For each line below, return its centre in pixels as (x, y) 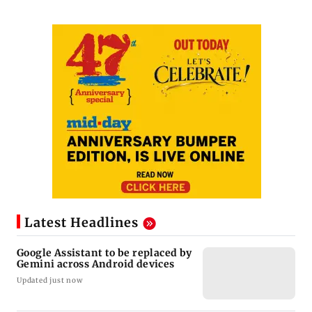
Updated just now (50, 281)
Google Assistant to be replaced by (104, 253)
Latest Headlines (81, 223)
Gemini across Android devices (96, 264)
